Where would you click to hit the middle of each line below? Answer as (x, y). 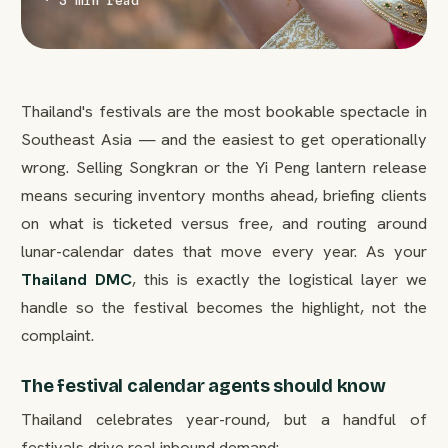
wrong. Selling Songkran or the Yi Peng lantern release (224, 167)
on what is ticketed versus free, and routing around (224, 223)
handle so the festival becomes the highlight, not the (224, 307)
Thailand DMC (77, 279)
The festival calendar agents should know (203, 385)
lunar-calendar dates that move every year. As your (224, 251)
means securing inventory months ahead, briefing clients (224, 195)
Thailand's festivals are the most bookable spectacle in (224, 111)
